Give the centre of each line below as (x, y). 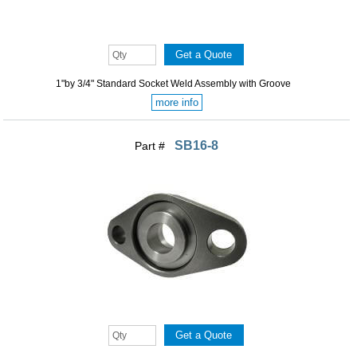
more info (177, 103)
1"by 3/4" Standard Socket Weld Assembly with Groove (173, 84)
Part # (152, 146)
